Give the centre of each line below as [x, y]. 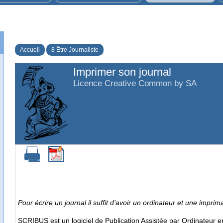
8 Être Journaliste [75, 50]
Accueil [30, 50]
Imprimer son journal [122, 72]
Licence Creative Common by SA [135, 83]
